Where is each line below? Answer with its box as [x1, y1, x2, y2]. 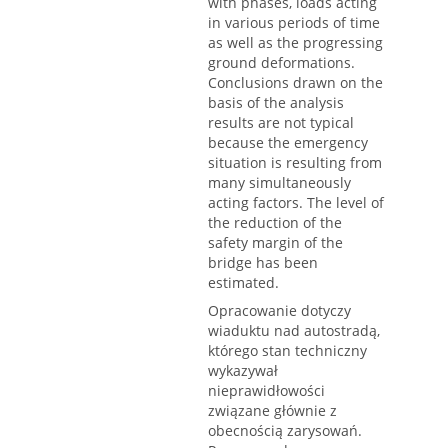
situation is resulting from [208, 153, 382, 173]
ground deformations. [208, 53, 355, 73]
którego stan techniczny [208, 341, 367, 361]
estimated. [208, 273, 279, 293]
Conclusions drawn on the [208, 73, 383, 93]
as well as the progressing [208, 33, 383, 53]
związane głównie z [208, 401, 337, 421]
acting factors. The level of [208, 193, 384, 213]
